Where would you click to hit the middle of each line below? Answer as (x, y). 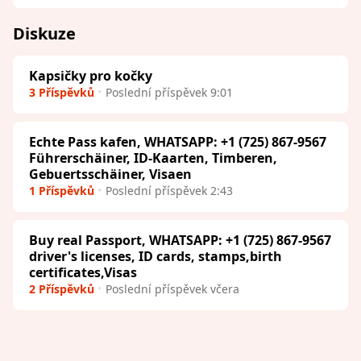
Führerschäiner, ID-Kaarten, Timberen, (153, 158)
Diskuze (44, 33)
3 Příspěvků (62, 92)
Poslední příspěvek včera (172, 288)
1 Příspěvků (62, 190)
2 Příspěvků (62, 288)
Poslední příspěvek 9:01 (169, 92)
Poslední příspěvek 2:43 (169, 190)
